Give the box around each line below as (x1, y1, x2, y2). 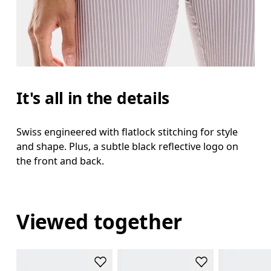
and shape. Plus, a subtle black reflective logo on (16, 139, 239, 153)
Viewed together (16, 207, 183, 236)
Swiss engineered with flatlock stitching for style (16, 125, 238, 139)
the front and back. (16, 154, 105, 168)
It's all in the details (16, 87, 170, 109)
